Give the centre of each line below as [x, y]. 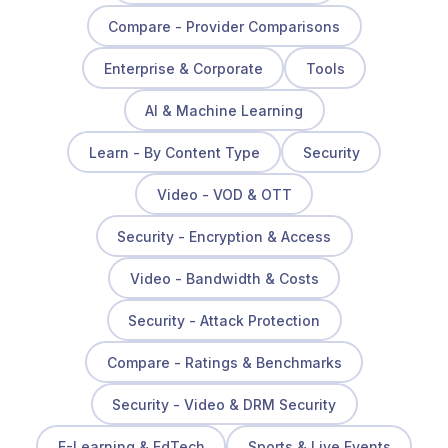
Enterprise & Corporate [183, 68]
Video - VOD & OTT [224, 194]
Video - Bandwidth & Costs [224, 278]
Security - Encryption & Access [224, 236]
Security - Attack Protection [224, 320]
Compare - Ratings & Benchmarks [224, 362]
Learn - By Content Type [174, 152]
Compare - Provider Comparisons [224, 26]
